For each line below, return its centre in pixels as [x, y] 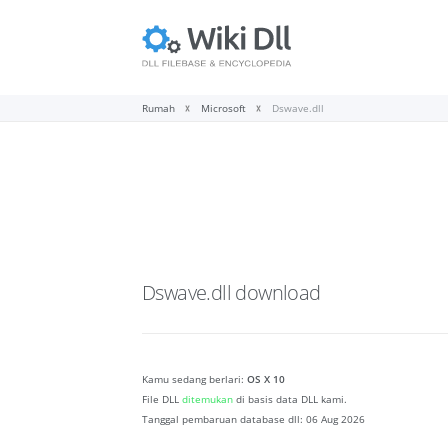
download [278, 293]
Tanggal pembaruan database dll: [224, 419]
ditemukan [207, 399]
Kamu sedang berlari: [194, 379]
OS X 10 [266, 379]
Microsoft [223, 108]
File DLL [162, 399]
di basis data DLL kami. [290, 399]
